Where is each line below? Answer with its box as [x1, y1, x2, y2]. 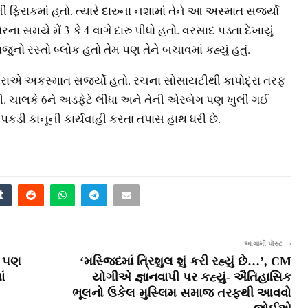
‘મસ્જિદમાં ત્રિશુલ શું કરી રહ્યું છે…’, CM [80, 254, 291, 268]
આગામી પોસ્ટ [244, 238, 285, 248]
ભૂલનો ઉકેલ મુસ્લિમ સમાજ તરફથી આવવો [72, 285, 291, 300]
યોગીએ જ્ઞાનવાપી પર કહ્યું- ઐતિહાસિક [92, 269, 291, 284]
